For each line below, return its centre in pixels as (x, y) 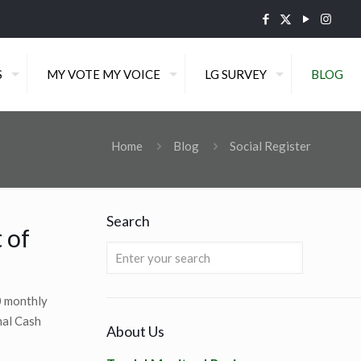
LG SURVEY (236, 74)
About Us (135, 331)
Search (128, 221)
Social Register (270, 146)
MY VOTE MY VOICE (104, 74)
